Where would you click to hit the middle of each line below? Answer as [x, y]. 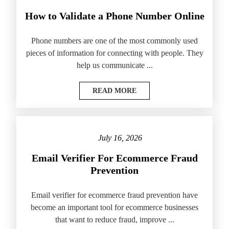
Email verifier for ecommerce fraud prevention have [114, 195]
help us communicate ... [114, 65]
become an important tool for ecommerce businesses [114, 208]
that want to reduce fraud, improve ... [114, 220]
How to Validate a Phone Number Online [114, 16]
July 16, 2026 [120, 138]
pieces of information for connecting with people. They [114, 53]
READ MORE [114, 91]
